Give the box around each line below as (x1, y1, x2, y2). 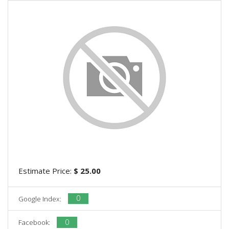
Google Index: (18, 194, 63, 203)
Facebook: (18, 217, 52, 227)
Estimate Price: (18, 165, 74, 176)
